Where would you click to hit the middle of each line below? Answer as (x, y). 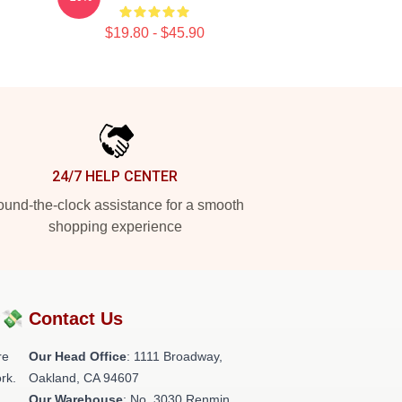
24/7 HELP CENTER (115, 176)
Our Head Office (78, 356)
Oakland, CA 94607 (84, 378)
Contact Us (76, 319)
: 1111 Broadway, (175, 356)
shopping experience (115, 227)
